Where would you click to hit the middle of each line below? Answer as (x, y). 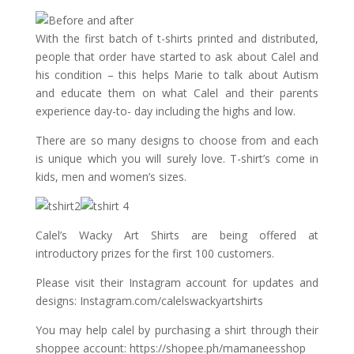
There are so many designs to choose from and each (177, 140)
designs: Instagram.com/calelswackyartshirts (149, 300)
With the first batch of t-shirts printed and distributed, (177, 38)
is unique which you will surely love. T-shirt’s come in (177, 158)
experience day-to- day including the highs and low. (165, 111)
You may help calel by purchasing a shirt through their (177, 330)
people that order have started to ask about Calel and (177, 56)
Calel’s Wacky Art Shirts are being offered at (177, 235)
